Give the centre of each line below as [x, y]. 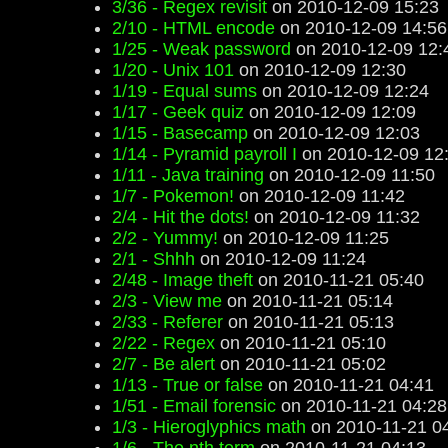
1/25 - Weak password [201, 49]
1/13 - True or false [187, 385]
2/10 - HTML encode [193, 28]
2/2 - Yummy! [165, 238]
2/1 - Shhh [153, 259]
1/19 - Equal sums [184, 91]
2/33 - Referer [167, 322]
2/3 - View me [167, 301]
